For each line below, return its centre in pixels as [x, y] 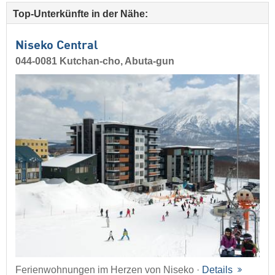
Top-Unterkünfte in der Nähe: [80, 14]
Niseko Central [57, 46]
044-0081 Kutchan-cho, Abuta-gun [95, 61]
